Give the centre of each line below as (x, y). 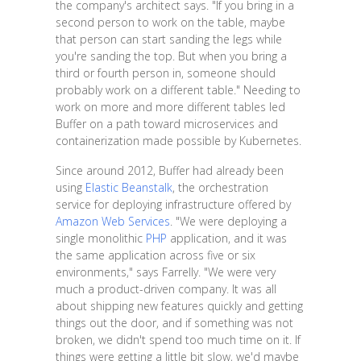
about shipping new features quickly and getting (179, 305)
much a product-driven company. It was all (166, 288)
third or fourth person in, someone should (165, 73)
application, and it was (226, 238)
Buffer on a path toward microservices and (166, 123)
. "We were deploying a (228, 221)
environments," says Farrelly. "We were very (165, 272)
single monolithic (100, 238)
